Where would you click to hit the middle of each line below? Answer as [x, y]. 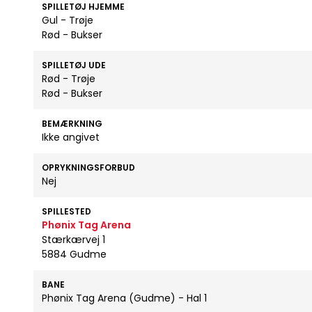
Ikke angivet [71, 137]
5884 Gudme [74, 254]
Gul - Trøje [68, 20]
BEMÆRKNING [72, 124]
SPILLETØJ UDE [74, 65]
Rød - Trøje [69, 79]
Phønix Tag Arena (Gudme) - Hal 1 [124, 298]
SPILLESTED [67, 211]
